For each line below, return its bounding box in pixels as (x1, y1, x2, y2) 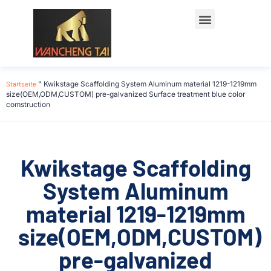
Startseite (6, 79, 36, 88)
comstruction (6, 100, 50, 109)
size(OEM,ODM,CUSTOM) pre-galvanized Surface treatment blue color (6, 90, 245, 99)
